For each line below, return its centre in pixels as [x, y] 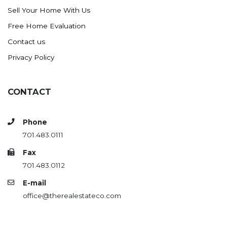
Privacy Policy [31, 57]
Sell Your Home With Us [49, 10]
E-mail [34, 183]
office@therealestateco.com [72, 196]
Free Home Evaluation [47, 26]
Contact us [26, 42]
